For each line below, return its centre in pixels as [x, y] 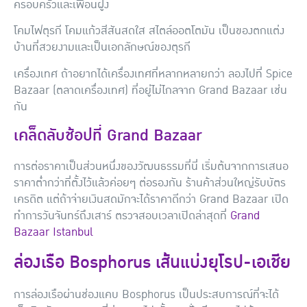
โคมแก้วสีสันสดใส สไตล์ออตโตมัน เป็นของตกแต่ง [173, 31]
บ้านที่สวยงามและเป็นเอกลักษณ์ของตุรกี [102, 48]
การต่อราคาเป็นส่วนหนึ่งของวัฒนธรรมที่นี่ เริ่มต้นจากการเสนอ [151, 167]
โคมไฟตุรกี [38, 31]
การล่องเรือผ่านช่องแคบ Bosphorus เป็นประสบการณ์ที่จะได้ [146, 294]
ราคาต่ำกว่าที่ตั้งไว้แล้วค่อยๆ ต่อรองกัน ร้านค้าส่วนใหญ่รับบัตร [150, 183]
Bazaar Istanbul [53, 233]
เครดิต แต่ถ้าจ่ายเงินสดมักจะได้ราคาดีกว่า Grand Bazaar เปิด [151, 200]
